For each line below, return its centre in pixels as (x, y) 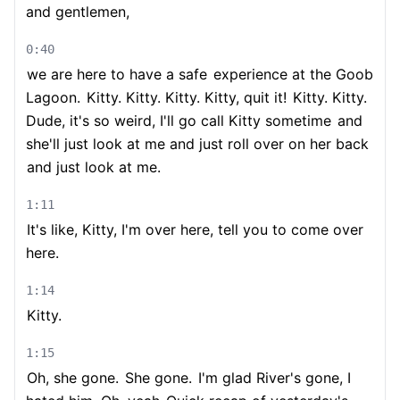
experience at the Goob (291, 74)
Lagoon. (53, 97)
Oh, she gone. (73, 378)
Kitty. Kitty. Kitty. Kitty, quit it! (184, 97)
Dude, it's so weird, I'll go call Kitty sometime (179, 121)
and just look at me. (94, 167)
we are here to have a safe (117, 74)
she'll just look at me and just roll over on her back (197, 144)
